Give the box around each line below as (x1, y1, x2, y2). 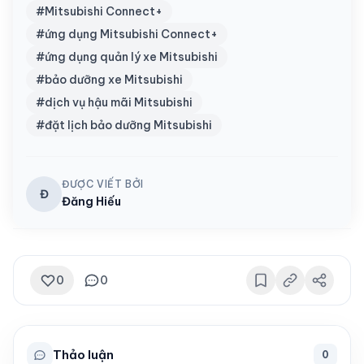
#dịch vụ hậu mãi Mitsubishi (36, 95, 193, 110)
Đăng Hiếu (62, 194, 121, 210)
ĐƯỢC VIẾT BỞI (62, 178, 144, 191)
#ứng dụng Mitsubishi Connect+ (36, 27, 218, 42)
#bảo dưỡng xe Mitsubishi (36, 72, 183, 88)
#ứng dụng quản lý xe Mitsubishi (36, 50, 218, 65)
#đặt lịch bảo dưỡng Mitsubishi (36, 118, 212, 133)
